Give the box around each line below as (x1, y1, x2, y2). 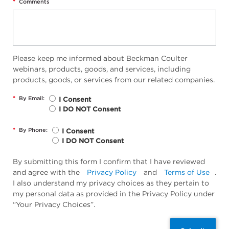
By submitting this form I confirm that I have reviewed (13, 157, 205, 166)
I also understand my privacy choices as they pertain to (13, 178, 209, 187)
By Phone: (19, 126, 48, 134)
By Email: (19, 95, 44, 102)
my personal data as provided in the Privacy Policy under (13, 189, 215, 198)
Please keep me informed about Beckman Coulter (13, 54, 188, 63)
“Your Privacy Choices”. (13, 200, 95, 209)
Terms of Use (164, 168, 210, 176)
